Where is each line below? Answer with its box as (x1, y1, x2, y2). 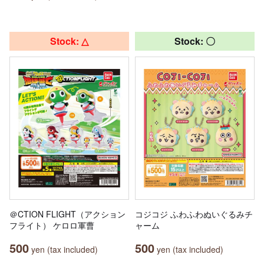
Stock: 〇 (174, 34, 215, 48)
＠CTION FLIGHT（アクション (9, 207, 126, 220)
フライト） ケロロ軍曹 (9, 219, 94, 231)
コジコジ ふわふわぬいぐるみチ (135, 207, 253, 220)
